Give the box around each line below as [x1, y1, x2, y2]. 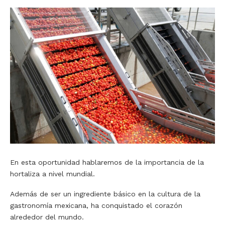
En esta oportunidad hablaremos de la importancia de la [10, 158, 204, 166]
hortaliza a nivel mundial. [10, 169, 97, 178]
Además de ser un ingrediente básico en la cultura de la [10, 189, 200, 198]
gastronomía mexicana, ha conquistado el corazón [10, 201, 182, 209]
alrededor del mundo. [10, 212, 86, 221]
